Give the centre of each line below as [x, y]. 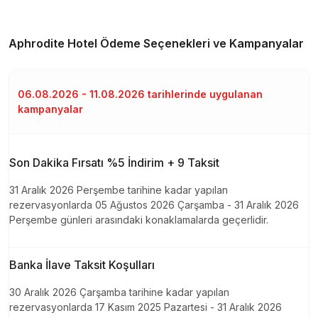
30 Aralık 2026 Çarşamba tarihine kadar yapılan [119, 292]
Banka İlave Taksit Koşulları [82, 264]
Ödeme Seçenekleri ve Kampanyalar [201, 43]
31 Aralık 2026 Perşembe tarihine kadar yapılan [119, 190]
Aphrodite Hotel [53, 43]
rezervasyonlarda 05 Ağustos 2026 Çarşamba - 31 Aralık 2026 [154, 204]
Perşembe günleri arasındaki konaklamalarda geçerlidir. [139, 219]
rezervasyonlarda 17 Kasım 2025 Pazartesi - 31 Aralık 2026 [146, 307]
